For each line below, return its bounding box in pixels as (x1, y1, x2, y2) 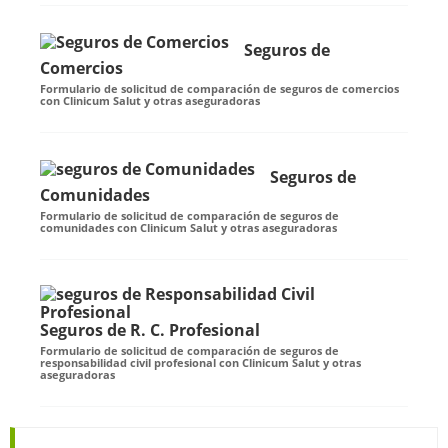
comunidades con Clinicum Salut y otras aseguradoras (40, 220, 337, 236)
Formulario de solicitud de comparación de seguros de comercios (40, 81, 399, 97)
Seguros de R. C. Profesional (40, 319, 260, 342)
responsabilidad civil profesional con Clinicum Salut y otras (40, 355, 361, 371)
